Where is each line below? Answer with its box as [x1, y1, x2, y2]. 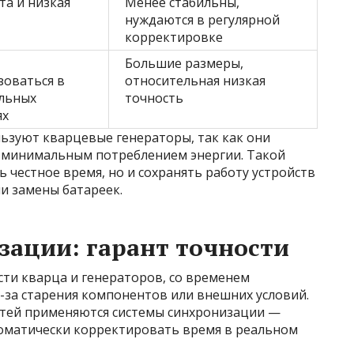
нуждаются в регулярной [125, 11, 280, 29]
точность [125, 89, 183, 107]
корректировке [125, 28, 223, 47]
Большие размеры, [125, 55, 243, 73]
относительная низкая [125, 72, 265, 90]
